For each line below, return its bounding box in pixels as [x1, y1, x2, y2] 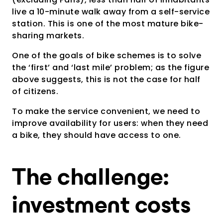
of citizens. [12, 85, 58, 97]
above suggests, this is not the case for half [12, 73, 201, 85]
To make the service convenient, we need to [12, 105, 200, 117]
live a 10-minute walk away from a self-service [12, 5, 210, 17]
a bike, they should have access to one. [12, 129, 181, 141]
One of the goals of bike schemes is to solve [12, 49, 201, 61]
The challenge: [12, 168, 168, 190]
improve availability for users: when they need [12, 117, 208, 129]
